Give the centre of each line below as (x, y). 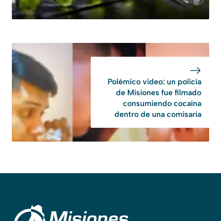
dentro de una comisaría (158, 114)
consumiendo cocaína (162, 103)
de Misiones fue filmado (159, 92)
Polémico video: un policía (154, 81)
